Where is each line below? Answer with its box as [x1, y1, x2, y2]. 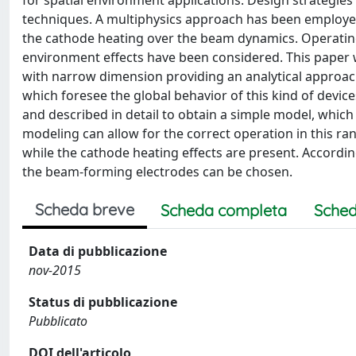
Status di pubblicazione [29, 293, 177, 311]
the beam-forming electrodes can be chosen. [22, 163, 292, 180]
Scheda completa [161, 200, 287, 220]
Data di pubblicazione [29, 242, 167, 260]
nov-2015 [29, 261, 81, 279]
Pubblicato [29, 312, 87, 330]
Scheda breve [35, 199, 134, 219]
